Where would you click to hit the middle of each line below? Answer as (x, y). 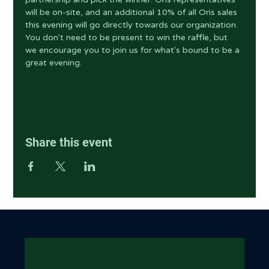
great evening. (54, 63)
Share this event (69, 142)
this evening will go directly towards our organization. (133, 25)
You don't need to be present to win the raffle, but (128, 38)
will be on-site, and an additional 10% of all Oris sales (133, 12)
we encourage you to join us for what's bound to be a (134, 50)
